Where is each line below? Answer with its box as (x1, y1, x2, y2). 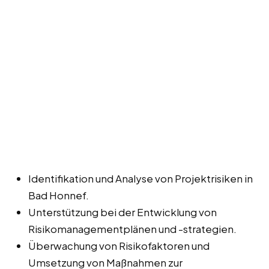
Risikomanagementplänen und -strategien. (28, 222, 237, 235)
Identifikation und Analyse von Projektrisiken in (28, 171, 253, 185)
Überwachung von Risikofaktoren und (28, 238, 210, 252)
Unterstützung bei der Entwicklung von (28, 205, 217, 219)
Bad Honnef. (28, 188, 89, 202)
